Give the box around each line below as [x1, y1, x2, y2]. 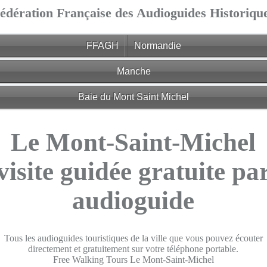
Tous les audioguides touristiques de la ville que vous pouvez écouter [4, 232, 263, 243]
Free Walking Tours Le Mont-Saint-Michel [52, 254, 214, 265]
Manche [116, 66, 151, 76]
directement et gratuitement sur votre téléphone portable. [28, 243, 239, 254]
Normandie [133, 41, 181, 51]
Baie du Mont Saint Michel [78, 91, 189, 102]
